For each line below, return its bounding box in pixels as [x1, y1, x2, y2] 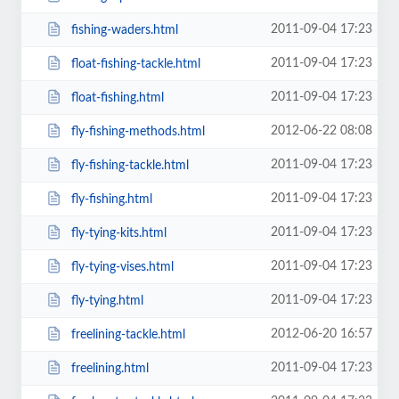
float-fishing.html [70, 91, 164, 104]
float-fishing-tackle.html [70, 57, 200, 70]
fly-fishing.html [70, 192, 152, 206]
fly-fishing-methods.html [70, 125, 205, 138]
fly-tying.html [70, 294, 143, 307]
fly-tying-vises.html [70, 260, 174, 273]
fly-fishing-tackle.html [70, 159, 189, 172]
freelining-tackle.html [70, 328, 185, 341]
